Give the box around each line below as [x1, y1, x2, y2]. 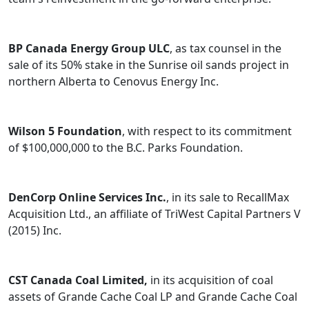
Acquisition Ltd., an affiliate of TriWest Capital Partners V [8, 206, 301, 222]
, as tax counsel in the [170, 41, 281, 57]
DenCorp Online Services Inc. [8, 190, 166, 206]
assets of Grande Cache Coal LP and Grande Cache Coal [8, 289, 297, 305]
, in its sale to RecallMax [166, 190, 289, 206]
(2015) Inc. [8, 223, 61, 239]
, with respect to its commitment [122, 123, 292, 139]
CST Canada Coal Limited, [8, 272, 148, 288]
